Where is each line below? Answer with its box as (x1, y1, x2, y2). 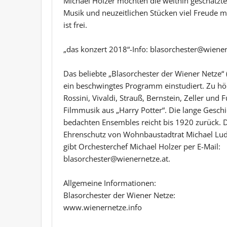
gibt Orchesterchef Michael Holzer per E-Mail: (63, 141, 220, 152)
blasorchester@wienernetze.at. (63, 153, 170, 164)
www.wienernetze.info (63, 202, 142, 212)
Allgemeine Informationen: (63, 177, 156, 188)
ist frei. (63, 19, 87, 30)
